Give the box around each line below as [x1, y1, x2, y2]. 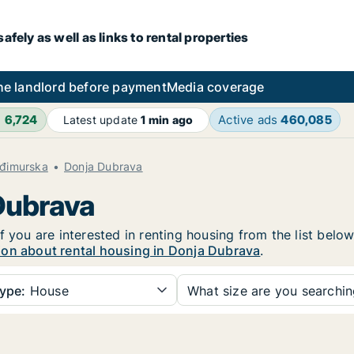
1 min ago [141, 113, 194, 126]
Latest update [62, 113, 141, 126]
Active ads [218, 112, 281, 127]
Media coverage [166, 79, 265, 95]
